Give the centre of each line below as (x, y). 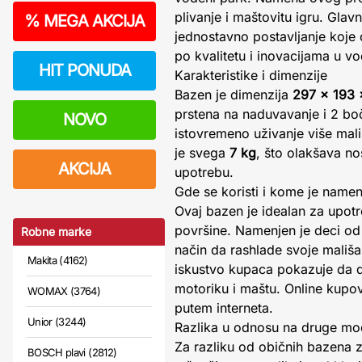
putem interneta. (224, 308)
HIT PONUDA (84, 70)
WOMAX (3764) (64, 291)
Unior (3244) (57, 322)
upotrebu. (204, 172)
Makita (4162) (58, 260)
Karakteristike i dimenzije (251, 75)
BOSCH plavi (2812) (72, 352)
